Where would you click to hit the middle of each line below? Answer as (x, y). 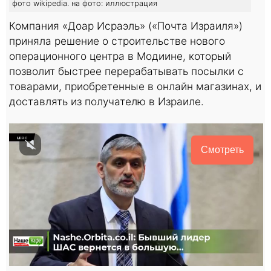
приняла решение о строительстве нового (117, 41)
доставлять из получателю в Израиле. (106, 101)
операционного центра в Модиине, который (120, 56)
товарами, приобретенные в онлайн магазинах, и (135, 86)
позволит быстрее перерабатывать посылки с (126, 71)
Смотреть (222, 149)
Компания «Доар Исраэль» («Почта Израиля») (126, 25)
